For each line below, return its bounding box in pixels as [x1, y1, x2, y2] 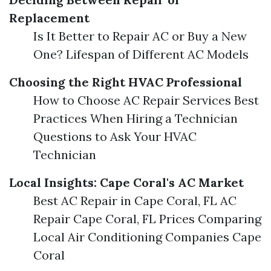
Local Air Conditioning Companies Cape [33, 229, 261, 244]
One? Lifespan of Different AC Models [33, 47, 249, 62]
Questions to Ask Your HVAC [33, 129, 197, 144]
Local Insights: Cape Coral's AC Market [9, 175, 244, 190]
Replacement [9, 10, 90, 25]
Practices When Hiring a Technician [33, 111, 238, 126]
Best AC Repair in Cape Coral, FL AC [33, 193, 237, 208]
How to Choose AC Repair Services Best [33, 93, 259, 108]
